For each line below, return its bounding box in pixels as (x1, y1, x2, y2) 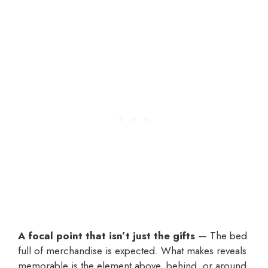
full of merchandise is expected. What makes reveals (18, 243, 246, 258)
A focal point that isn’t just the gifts (18, 229, 195, 243)
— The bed (195, 229, 247, 243)
